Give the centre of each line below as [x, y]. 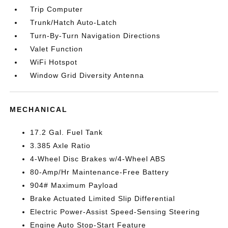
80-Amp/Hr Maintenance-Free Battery [100, 172]
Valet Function [57, 49]
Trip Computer [57, 9]
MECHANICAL [39, 110]
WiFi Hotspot [54, 62]
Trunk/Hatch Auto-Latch [74, 23]
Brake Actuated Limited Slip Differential [103, 199]
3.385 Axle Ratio [61, 146]
